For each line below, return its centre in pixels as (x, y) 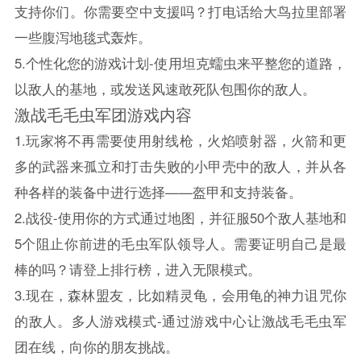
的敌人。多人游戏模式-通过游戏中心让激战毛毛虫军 (180, 320)
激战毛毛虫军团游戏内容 (103, 114)
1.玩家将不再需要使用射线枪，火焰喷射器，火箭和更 (180, 140)
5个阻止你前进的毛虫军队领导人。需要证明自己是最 (180, 243)
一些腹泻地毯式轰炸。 (83, 37)
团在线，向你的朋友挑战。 (96, 346)
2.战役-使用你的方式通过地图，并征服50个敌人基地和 (180, 217)
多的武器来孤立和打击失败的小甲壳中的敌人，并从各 (180, 166)
